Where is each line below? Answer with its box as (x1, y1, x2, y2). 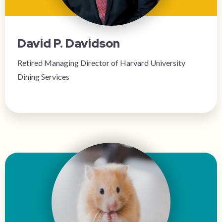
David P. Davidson (17, 36, 120, 51)
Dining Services (17, 72, 69, 81)
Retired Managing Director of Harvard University (17, 58, 185, 67)
